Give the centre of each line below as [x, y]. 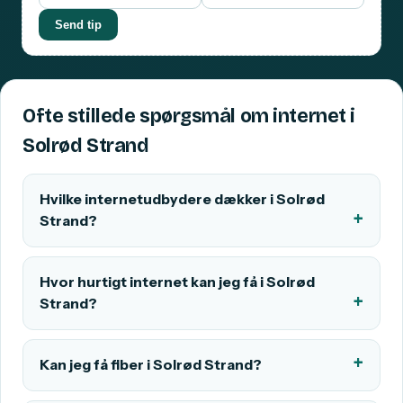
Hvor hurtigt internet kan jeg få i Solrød [177, 282]
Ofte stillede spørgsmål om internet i [189, 116]
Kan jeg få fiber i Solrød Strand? [151, 365]
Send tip [78, 25]
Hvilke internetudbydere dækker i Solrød [182, 200]
